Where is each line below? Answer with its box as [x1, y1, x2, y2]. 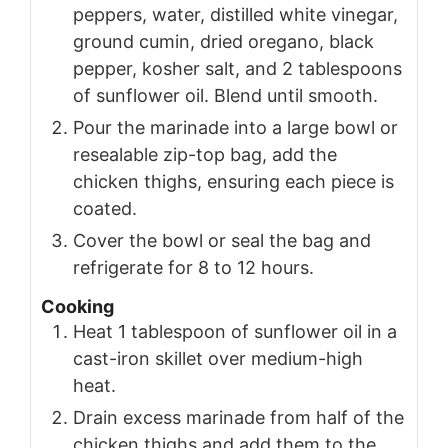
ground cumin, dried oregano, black [73, 30, 374, 52]
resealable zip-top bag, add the [73, 143, 337, 165]
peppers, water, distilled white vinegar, [73, 3, 398, 25]
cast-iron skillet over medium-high [73, 347, 363, 369]
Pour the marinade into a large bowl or [73, 116, 398, 138]
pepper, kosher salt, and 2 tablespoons [73, 57, 402, 79]
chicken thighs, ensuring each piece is [73, 170, 394, 192]
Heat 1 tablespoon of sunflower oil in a [73, 320, 397, 342]
